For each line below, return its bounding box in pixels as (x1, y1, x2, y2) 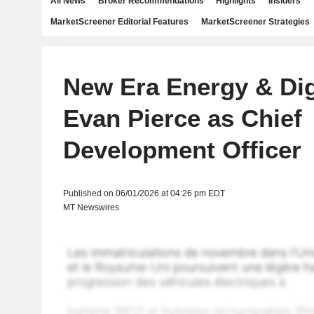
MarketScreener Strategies (200, 17, 310, 27)
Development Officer (62, 136, 301, 163)
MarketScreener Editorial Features (50, 17, 189, 27)
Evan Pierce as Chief (62, 104, 302, 132)
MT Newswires (62, 203, 119, 212)
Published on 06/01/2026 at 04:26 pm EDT (62, 189, 225, 198)
